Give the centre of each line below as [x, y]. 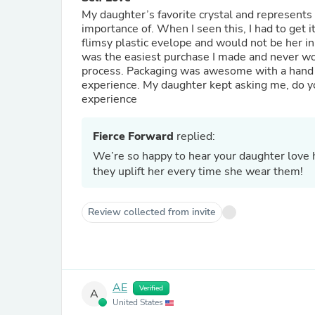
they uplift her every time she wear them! [198, 172]
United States [139, 302]
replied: [194, 136]
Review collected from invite [152, 212]
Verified [151, 288]
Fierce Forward [133, 136]
